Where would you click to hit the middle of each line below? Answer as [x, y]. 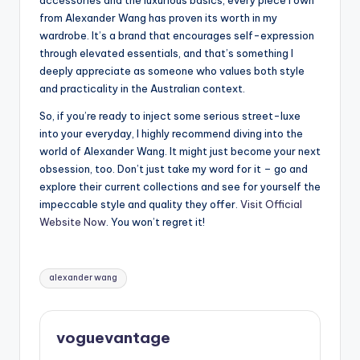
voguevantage [113, 337]
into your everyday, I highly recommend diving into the [171, 134]
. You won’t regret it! [155, 222]
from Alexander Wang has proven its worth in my [158, 18]
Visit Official [271, 205]
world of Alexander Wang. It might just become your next [180, 151]
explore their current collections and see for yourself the [180, 187]
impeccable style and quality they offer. [140, 205]
